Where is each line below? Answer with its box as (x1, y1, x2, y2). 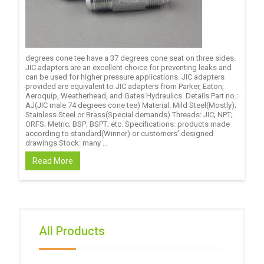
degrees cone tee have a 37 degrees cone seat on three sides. (25, 54, 236, 62)
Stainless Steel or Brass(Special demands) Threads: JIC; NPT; (25, 110, 233, 119)
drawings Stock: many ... (25, 138, 108, 147)
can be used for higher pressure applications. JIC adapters (25, 72, 225, 81)
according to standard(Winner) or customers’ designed (25, 129, 213, 138)
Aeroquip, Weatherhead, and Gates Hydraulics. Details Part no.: (25, 91, 238, 100)
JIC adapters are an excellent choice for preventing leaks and (25, 63, 232, 72)
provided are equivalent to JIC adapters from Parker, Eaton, (25, 82, 224, 91)
